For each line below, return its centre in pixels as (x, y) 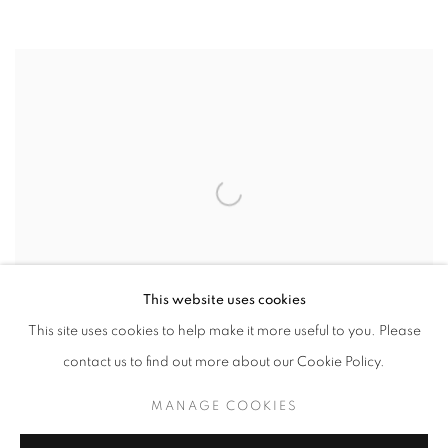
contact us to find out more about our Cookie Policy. (224, 362)
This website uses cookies (224, 300)
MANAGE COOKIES (224, 406)
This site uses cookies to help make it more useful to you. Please (224, 331)
